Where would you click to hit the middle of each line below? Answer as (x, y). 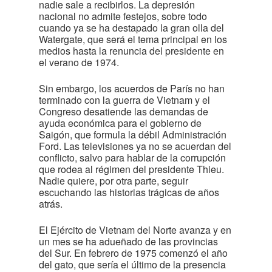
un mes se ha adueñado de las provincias (128, 241)
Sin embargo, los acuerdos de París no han (132, 88)
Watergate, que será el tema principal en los (133, 39)
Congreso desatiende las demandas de (124, 111)
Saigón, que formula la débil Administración (133, 134)
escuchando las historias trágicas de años (129, 192)
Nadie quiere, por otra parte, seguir (114, 181)
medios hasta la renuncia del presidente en (131, 51)
